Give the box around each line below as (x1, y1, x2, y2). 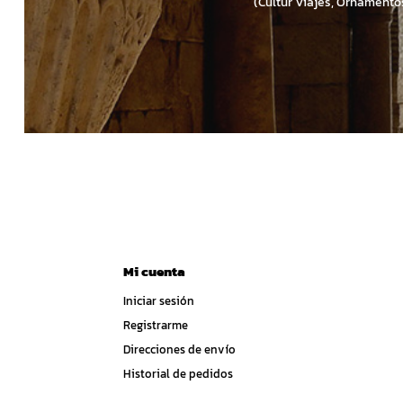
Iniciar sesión (123, 292, 194, 310)
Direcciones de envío (123, 341, 236, 359)
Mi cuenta (123, 261, 185, 282)
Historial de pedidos (123, 365, 233, 383)
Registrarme (123, 317, 188, 335)
